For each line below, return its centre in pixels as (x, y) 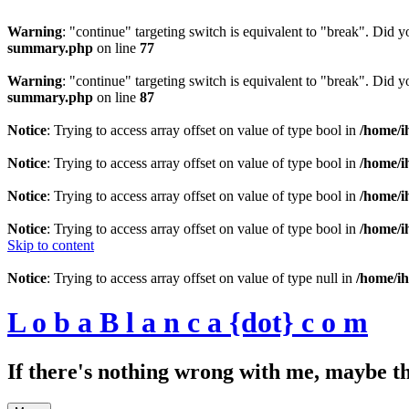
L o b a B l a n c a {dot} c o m (188, 323)
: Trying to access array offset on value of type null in (201, 278)
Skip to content (51, 245)
